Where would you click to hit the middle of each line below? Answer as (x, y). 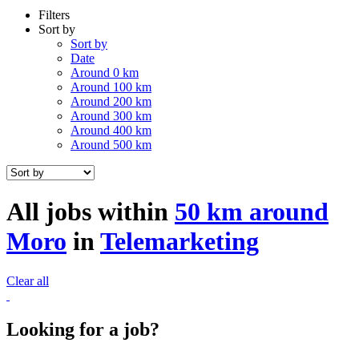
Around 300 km (111, 115)
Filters (54, 14)
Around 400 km (111, 130)
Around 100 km (111, 87)
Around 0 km (105, 72)
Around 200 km (111, 101)
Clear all (28, 280)
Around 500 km (111, 144)
